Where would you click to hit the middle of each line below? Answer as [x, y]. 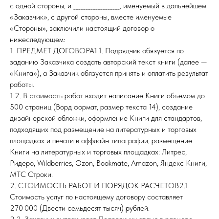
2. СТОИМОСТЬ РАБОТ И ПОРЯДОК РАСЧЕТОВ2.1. [100, 186]
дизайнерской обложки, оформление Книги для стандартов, [106, 118]
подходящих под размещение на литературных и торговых [103, 129]
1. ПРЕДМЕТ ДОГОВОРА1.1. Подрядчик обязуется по [97, 51]
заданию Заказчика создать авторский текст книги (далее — [109, 62]
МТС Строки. [31, 174]
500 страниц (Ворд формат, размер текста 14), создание [101, 107]
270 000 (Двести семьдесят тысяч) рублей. [80, 208]
